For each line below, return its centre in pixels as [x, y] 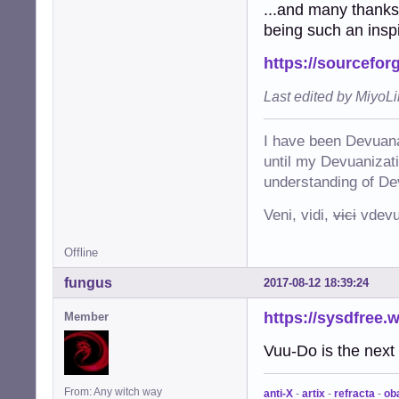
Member [86, 316]
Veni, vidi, [298, 215]
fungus [88, 282]
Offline [81, 252]
